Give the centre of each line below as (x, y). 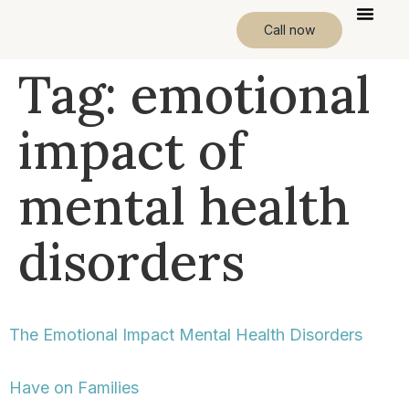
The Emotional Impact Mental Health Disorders (186, 335)
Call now (290, 29)
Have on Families (74, 388)
